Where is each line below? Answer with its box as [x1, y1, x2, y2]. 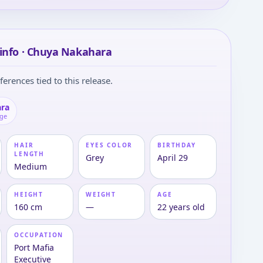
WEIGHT [86, 190, 117, 198]
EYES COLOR [86, 141, 133, 149]
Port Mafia [14, 242, 55, 253]
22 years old [157, 201, 205, 213]
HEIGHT [14, 190, 44, 198]
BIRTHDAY [157, 141, 196, 149]
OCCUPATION [14, 231, 64, 239]
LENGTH [14, 150, 45, 158]
